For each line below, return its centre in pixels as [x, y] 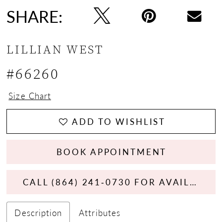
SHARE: [35, 16]
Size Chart [30, 95]
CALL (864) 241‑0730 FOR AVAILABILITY [193, 182]
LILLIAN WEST [55, 50]
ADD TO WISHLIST [119, 121]
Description [38, 212]
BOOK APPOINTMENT [112, 151]
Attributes [100, 212]
